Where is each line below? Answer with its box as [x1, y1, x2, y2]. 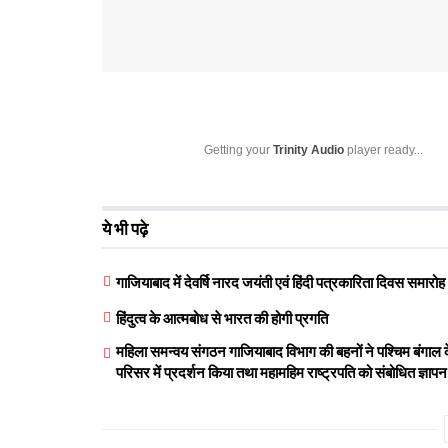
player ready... [344, 143, 423, 158]
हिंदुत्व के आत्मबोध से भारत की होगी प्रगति [116, 309, 328, 329]
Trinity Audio [273, 143, 344, 158]
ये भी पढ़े [102, 218, 148, 241]
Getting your [204, 143, 273, 158]
